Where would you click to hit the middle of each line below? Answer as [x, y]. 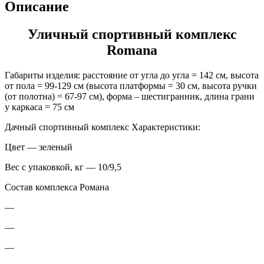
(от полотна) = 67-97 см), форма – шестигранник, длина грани [130, 96]
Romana [132, 50]
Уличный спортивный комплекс [132, 34]
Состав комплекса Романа [57, 187]
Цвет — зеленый [39, 147]
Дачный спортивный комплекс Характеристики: [103, 127]
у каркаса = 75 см [39, 107]
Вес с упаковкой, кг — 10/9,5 [63, 167]
